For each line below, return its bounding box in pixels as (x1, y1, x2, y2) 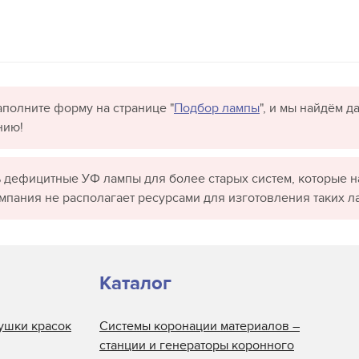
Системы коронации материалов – (99, 318, 300, 335)
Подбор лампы (174, 100, 260, 117)
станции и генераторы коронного (99, 337, 294, 354)
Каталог (99, 272, 171, 296)
